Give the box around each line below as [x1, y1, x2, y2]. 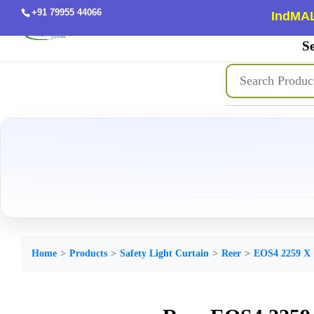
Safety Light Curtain [120, 248, 209, 259]
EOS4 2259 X [254, 248, 310, 259]
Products [69, 248, 107, 259]
